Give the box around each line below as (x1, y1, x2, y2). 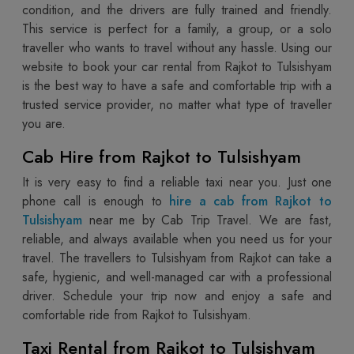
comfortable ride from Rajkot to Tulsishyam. (22, 305, 251, 324)
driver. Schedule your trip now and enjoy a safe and (22, 286, 332, 305)
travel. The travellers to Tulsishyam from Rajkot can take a (22, 248, 332, 267)
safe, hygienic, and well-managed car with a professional (22, 267, 332, 286)
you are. (22, 114, 66, 133)
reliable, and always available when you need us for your (22, 229, 332, 248)
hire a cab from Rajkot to (169, 191, 332, 210)
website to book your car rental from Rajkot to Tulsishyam (22, 57, 332, 76)
